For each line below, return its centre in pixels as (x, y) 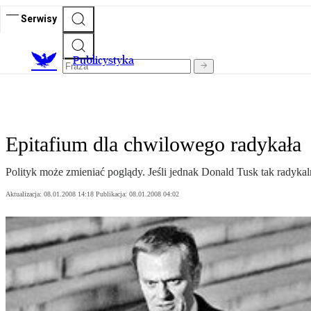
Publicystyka (103, 60)
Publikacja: (112, 194)
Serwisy (39, 18)
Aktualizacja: (25, 194)
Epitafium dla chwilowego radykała (153, 144)
